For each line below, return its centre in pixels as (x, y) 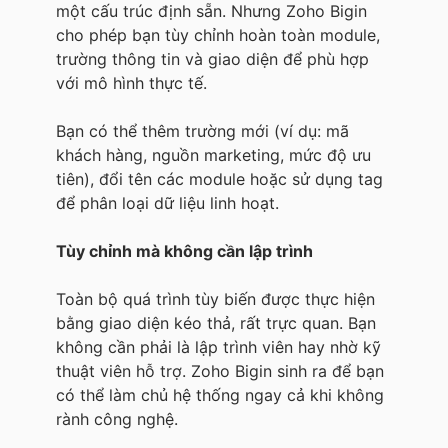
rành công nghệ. (117, 418)
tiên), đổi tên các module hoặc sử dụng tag (219, 178)
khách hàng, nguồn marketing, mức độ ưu (213, 154)
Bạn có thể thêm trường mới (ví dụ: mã (202, 130)
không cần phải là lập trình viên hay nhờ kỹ (218, 346)
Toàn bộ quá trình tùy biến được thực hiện (215, 298)
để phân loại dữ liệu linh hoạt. (167, 202)
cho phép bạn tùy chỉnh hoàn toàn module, (218, 34)
